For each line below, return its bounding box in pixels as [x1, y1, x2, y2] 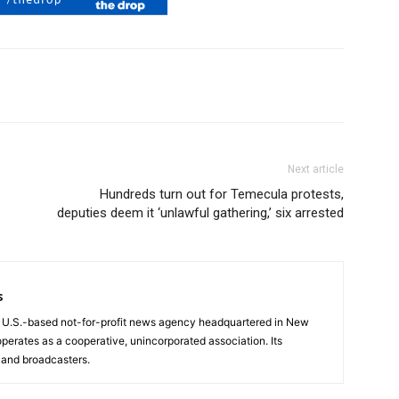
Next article [288, 163, 344, 176]
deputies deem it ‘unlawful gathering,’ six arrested [57, 205, 344, 222]
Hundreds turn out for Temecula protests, [100, 186, 344, 203]
